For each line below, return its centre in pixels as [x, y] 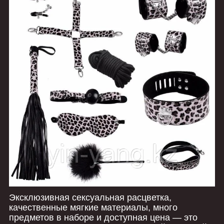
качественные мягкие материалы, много [93, 207]
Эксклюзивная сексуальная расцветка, [90, 197]
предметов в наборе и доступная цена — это [103, 217]
